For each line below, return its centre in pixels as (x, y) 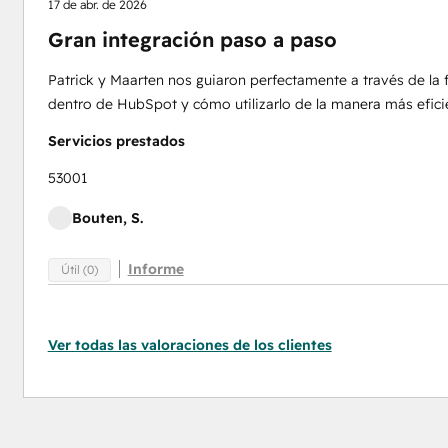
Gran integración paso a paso (192, 39)
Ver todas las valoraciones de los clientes (189, 345)
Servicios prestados (116, 141)
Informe (155, 269)
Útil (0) (79, 269)
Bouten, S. (107, 218)
